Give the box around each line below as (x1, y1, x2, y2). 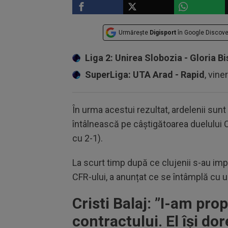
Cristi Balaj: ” (72, 194, 160, 212)
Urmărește (119, 29, 150, 36)
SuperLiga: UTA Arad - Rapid (85, 69, 205, 80)
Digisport (150, 29, 176, 36)
